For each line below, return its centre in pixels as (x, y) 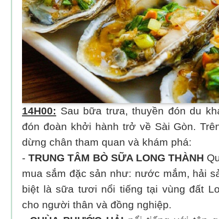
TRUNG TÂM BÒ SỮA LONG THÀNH (116, 158)
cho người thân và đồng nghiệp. (97, 205)
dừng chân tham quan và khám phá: (107, 142)
